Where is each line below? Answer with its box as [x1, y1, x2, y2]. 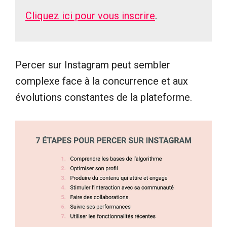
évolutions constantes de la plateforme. [15, 91, 192, 103]
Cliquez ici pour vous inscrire [25, 10, 155, 22]
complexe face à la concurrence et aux [15, 75, 188, 87]
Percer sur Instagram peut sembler [15, 59, 170, 71]
